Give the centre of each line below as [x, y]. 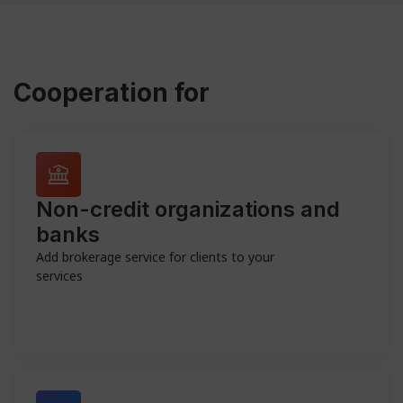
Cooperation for [112, 93]
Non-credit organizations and [188, 209]
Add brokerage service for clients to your [155, 257]
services [59, 276]
